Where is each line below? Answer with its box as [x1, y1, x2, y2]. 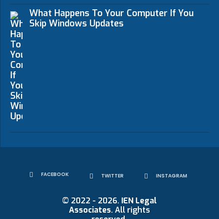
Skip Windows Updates [29, 18, 124, 30]
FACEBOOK [41, 171, 69, 178]
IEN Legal [121, 196, 157, 206]
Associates [68, 205, 111, 216]
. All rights [110, 205, 150, 216]
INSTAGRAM [155, 172, 187, 180]
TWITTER [101, 172, 124, 180]
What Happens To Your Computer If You [29, 7, 194, 20]
